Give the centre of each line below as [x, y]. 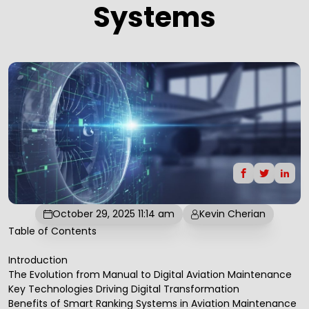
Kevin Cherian [232, 214]
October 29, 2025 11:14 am [113, 214]
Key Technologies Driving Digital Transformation [124, 289]
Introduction [38, 260]
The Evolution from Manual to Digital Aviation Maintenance [150, 275]
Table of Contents [52, 231]
